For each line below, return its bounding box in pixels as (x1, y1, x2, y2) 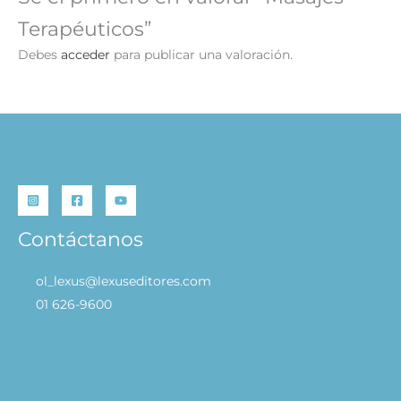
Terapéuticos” (18, 16, 151, 40)
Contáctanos (18, 226, 143, 252)
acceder (61, 47, 110, 63)
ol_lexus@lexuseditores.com (36, 274, 211, 289)
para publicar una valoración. (110, 47, 293, 63)
